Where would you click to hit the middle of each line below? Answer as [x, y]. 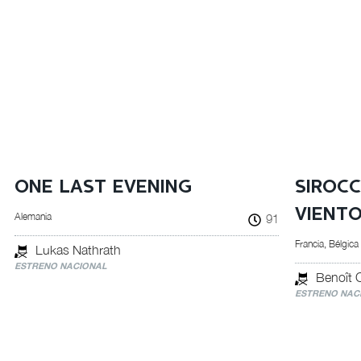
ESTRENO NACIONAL [60, 266]
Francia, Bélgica [327, 244]
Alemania [33, 216]
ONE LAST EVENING [103, 187]
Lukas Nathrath [78, 250]
